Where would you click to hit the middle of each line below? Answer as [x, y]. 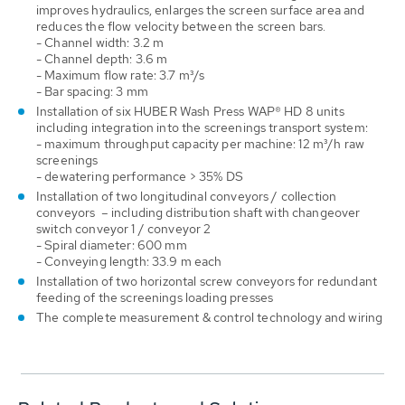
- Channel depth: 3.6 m [102, 58]
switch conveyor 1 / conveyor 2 [124, 228]
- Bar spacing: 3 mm [92, 91]
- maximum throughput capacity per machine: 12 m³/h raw [201, 143]
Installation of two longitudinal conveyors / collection [187, 196]
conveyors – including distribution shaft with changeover [198, 212]
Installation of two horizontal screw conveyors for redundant [207, 281]
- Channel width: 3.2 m [100, 42]
